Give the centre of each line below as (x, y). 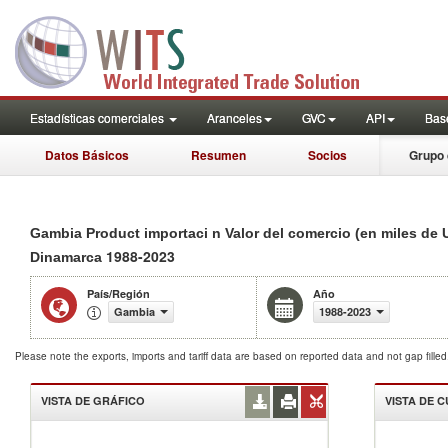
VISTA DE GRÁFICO (93, 400)
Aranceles (234, 117)
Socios (327, 155)
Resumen (218, 155)
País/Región (118, 293)
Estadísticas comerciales (98, 117)
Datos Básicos (87, 155)
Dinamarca (68, 257)
